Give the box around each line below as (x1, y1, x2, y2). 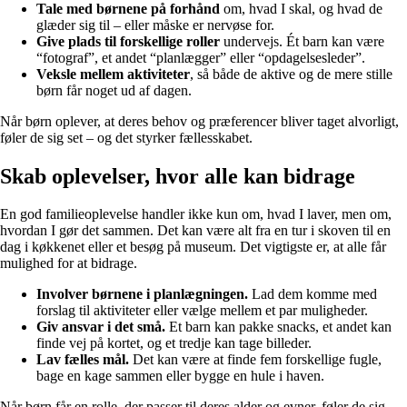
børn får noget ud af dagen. (36, 82, 192, 98)
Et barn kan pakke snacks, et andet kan (165, 319, 392, 335)
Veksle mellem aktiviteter (36, 65, 190, 82)
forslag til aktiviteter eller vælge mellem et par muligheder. (36, 303, 368, 319)
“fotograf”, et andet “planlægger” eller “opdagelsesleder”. (36, 49, 365, 65)
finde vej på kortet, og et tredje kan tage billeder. (36, 335, 312, 352)
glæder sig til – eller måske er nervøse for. (36, 16, 274, 33)
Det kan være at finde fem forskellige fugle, (129, 352, 382, 368)
